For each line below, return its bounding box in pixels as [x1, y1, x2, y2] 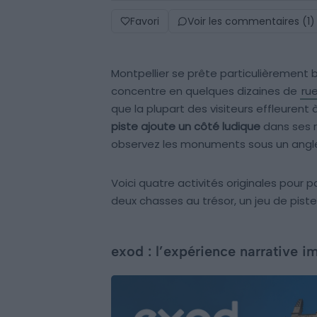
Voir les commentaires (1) [188, 13, 315, 28]
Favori [130, 13, 159, 28]
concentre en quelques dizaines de [111, 83, 300, 98]
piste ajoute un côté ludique [111, 118, 260, 134]
